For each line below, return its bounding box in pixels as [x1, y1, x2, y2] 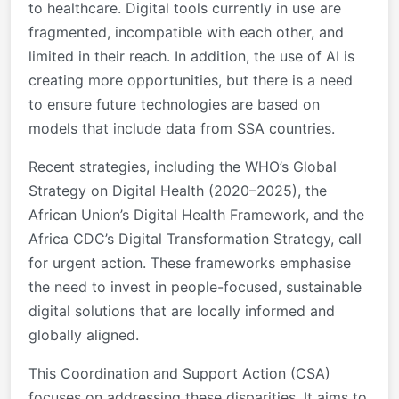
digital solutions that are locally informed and [28, 301, 335, 320]
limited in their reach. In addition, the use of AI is [28, 46, 354, 65]
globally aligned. [28, 325, 139, 344]
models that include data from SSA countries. [28, 118, 335, 137]
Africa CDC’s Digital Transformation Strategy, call [28, 229, 362, 248]
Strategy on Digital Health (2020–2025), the [28, 181, 327, 199]
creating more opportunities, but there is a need [28, 70, 353, 89]
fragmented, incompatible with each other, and [28, 22, 344, 41]
